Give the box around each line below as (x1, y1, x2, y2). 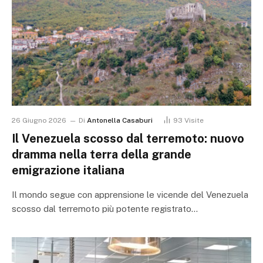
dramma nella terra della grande (12, 147, 191, 162)
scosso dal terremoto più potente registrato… (12, 204, 198, 214)
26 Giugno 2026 (12, 116, 66, 125)
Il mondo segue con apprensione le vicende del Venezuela (12, 190, 248, 200)
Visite (184, 116, 204, 125)
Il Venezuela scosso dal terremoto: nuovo (12, 131, 244, 146)
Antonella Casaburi (87, 116, 153, 125)
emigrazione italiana (12, 163, 124, 178)
